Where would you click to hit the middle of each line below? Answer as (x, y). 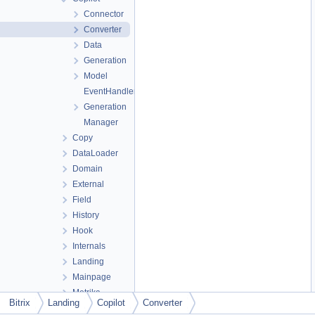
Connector (104, 14)
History (86, 215)
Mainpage (92, 277)
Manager (101, 122)
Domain (88, 169)
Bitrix (20, 303)
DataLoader (95, 153)
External (88, 184)
